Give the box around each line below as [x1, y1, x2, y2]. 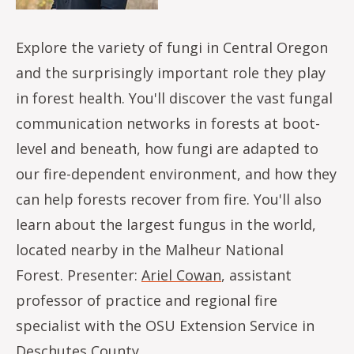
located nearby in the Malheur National [16, 239, 284, 259]
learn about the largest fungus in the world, [16, 214, 316, 234]
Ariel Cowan [141, 265, 221, 284]
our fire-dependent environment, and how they [16, 164, 337, 183]
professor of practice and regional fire [16, 290, 277, 310]
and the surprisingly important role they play [16, 62, 326, 82]
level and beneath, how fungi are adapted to [16, 138, 318, 158]
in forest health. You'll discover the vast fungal [16, 88, 333, 107]
